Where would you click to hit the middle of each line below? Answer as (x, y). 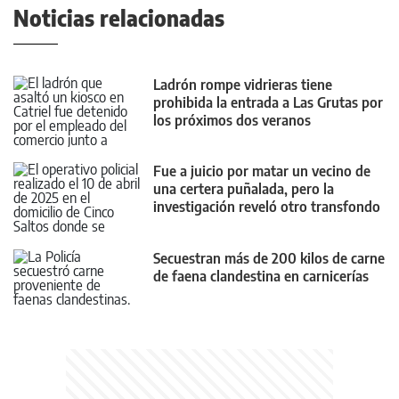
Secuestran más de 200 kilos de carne (269, 258)
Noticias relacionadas (119, 18)
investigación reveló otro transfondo (267, 207)
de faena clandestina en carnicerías (261, 276)
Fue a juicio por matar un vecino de (262, 171)
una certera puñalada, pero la (244, 189)
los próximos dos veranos (232, 120)
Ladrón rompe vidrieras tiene (243, 85)
